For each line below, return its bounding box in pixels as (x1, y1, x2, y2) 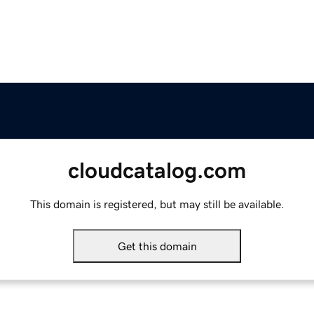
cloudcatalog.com (68, 159, 246, 182)
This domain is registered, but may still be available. (29, 198, 285, 210)
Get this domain (117, 240, 197, 252)
